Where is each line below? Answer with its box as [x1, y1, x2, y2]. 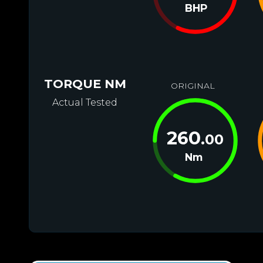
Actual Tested [52, 97, 118, 108]
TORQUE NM [43, 76, 126, 91]
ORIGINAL [171, 80, 215, 91]
